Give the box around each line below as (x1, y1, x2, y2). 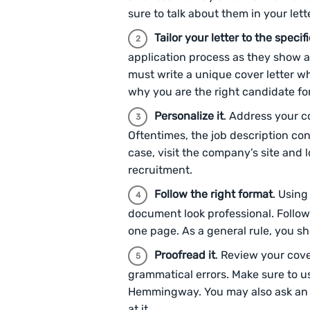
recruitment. (128, 163, 192, 177)
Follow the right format (154, 188, 273, 201)
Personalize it (154, 109, 224, 123)
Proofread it (154, 248, 215, 262)
